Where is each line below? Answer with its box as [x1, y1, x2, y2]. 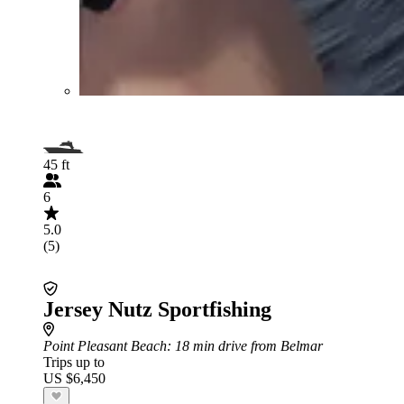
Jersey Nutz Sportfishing [43, 297, 271, 321]
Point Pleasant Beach [43, 337, 167, 353]
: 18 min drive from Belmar [167, 337, 323, 353]
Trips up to [43, 353, 105, 370]
